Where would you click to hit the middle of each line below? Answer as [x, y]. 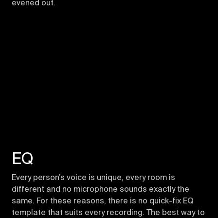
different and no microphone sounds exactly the [100, 190]
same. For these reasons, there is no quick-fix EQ [103, 202]
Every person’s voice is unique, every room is [93, 178]
